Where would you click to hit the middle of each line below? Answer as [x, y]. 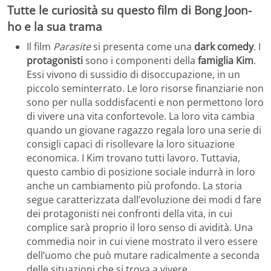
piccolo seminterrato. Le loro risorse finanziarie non [145, 89]
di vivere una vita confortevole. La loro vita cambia [141, 116]
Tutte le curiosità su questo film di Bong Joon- [129, 10]
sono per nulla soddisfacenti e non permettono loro [145, 103]
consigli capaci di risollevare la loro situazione [131, 144]
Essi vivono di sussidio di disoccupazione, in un [133, 75]
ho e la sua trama [55, 26]
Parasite [72, 47]
